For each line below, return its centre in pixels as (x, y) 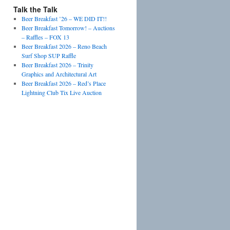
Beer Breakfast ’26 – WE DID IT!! (64, 18)
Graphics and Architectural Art (59, 74)
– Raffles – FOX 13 (45, 37)
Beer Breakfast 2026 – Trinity (57, 65)
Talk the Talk (35, 9)
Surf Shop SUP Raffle (49, 55)
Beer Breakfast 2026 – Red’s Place (63, 83)
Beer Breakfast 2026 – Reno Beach (64, 46)
